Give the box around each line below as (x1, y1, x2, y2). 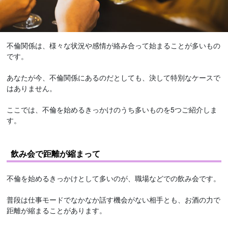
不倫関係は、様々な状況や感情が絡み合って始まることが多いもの (7, 40, 221, 51)
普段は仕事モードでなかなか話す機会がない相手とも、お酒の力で (7, 194, 221, 205)
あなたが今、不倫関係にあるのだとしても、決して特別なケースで (7, 72, 221, 83)
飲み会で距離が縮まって (11, 148, 101, 160)
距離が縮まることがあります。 (7, 205, 107, 216)
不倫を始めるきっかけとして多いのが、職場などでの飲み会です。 (7, 173, 221, 184)
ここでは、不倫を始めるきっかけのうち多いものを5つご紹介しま (7, 104, 218, 115)
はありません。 (7, 83, 57, 94)
